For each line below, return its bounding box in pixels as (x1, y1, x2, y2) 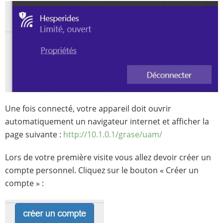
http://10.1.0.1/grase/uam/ (63, 128, 162, 140)
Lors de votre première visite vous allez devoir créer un (5, 151, 211, 163)
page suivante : (5, 128, 63, 140)
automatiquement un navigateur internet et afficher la (5, 115, 209, 127)
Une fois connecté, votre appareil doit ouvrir (5, 103, 171, 114)
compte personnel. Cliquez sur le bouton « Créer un (5, 164, 199, 176)
